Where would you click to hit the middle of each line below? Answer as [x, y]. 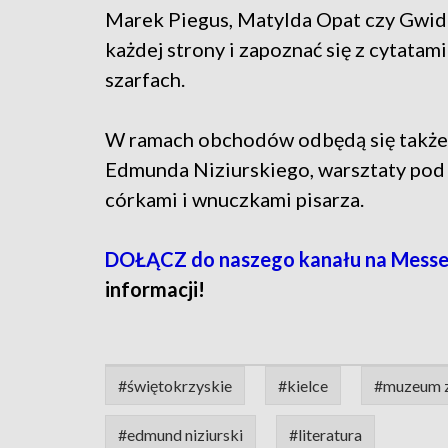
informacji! [159, 288]
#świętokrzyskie [175, 385]
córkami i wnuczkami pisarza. [234, 198]
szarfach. [147, 78]
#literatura [325, 434]
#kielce [303, 385]
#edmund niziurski [180, 434]
